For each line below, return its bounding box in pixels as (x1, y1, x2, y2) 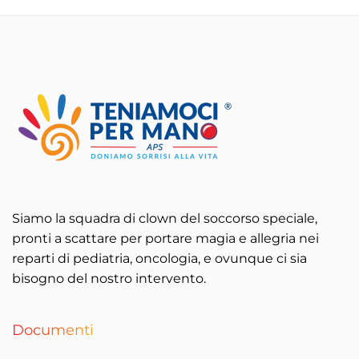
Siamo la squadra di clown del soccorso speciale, (12, 211, 317, 226)
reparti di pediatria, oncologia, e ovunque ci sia (12, 251, 307, 266)
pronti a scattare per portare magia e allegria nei (12, 231, 319, 246)
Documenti (12, 321, 94, 339)
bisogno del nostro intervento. (12, 271, 206, 286)
